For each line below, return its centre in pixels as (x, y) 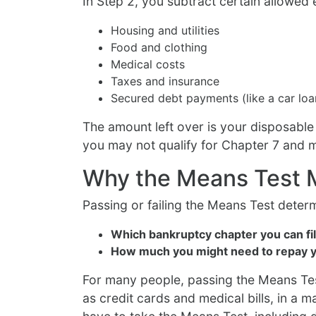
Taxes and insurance (165, 81)
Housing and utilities (165, 30)
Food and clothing (159, 47)
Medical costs (148, 64)
